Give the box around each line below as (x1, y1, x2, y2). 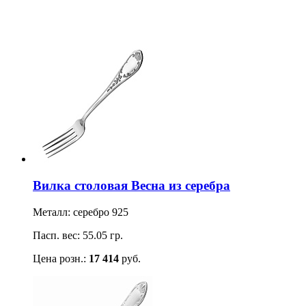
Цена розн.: (33, 252, 89, 264)
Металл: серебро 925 (33, 206, 128, 218)
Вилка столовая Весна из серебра (33, 178, 230, 193)
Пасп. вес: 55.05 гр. (33, 229, 123, 241)
